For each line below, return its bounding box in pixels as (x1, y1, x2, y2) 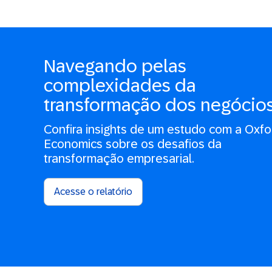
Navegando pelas (44, 55, 186, 76)
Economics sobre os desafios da (44, 137, 222, 151)
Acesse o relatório (54, 186, 132, 197)
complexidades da (44, 75, 196, 95)
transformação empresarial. (44, 151, 194, 165)
